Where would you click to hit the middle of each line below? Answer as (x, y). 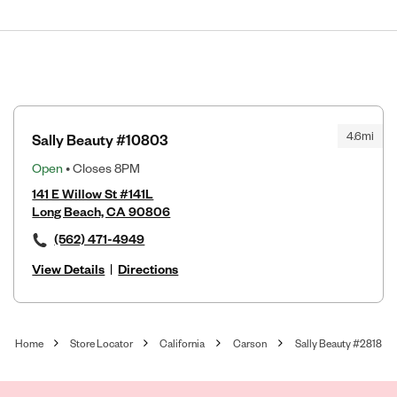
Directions (148, 269)
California (182, 343)
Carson (249, 343)
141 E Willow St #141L (93, 193)
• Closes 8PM (102, 167)
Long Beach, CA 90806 (101, 211)
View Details (69, 269)
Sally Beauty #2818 (338, 343)
